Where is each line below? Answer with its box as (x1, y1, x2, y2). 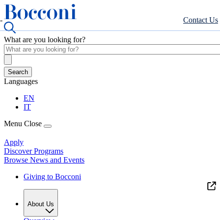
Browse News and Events (4, 156, 84, 164)
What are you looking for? (4, 35, 85, 44)
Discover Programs (4, 147, 63, 155)
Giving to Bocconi (24, 172, 81, 181)
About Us (27, 200, 54, 208)
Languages (4, 77, 38, 85)
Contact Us (183, 16, 218, 24)
